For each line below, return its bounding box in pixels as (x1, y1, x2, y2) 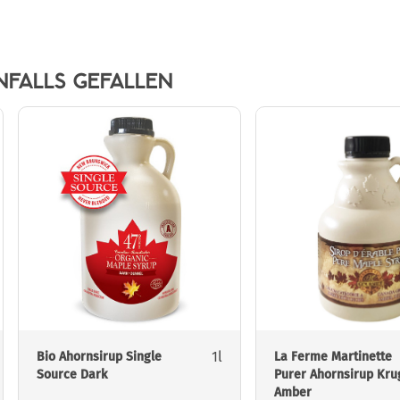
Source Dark (37, 367, 107, 383)
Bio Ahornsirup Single (37, 349, 162, 365)
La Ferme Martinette (274, 349, 392, 365)
